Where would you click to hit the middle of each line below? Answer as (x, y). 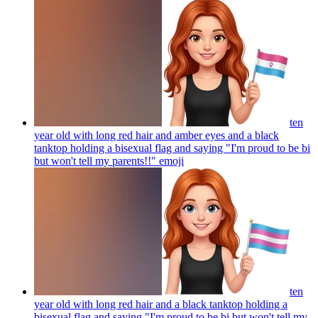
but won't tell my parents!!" (95, 160)
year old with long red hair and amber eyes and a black (157, 135)
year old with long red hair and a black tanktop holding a (161, 304)
